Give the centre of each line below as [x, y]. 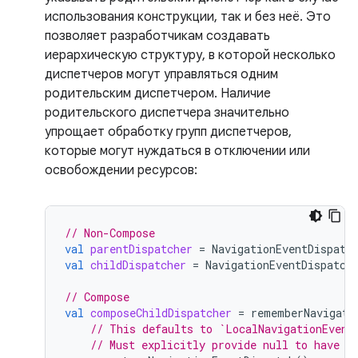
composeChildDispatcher [161, 313]
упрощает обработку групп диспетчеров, [168, 132]
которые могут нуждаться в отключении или [177, 151]
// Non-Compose [110, 233]
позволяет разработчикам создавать [157, 36]
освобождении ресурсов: [121, 170]
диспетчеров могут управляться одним [161, 74]
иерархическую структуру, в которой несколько [190, 55]
